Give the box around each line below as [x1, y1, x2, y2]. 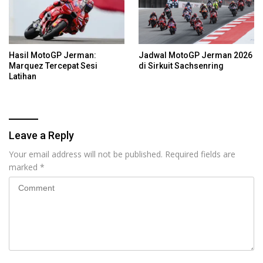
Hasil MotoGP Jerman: [9, 50, 96, 60]
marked [9, 161, 40, 173]
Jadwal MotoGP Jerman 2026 [139, 50, 252, 60]
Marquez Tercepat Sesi [9, 61, 97, 71]
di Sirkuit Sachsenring [139, 61, 224, 71]
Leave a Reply [9, 129, 74, 142]
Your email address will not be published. [9, 149, 163, 160]
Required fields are [165, 149, 235, 160]
